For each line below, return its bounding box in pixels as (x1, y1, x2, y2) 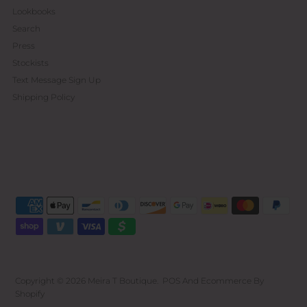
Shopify (15, 288, 45, 299)
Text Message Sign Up (12, 75, 101, 86)
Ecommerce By (201, 275, 265, 286)
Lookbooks (12, 6, 56, 17)
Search (12, 23, 40, 34)
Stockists (12, 58, 49, 69)
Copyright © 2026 (15, 275, 88, 286)
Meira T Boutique (88, 275, 158, 286)
